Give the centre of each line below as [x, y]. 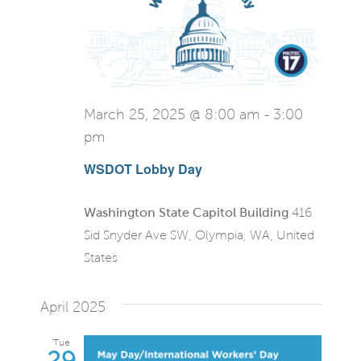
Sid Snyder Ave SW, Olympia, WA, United [199, 235]
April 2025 [73, 307]
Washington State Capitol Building [187, 213]
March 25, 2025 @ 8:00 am [172, 114]
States [100, 258]
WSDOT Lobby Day [143, 169]
